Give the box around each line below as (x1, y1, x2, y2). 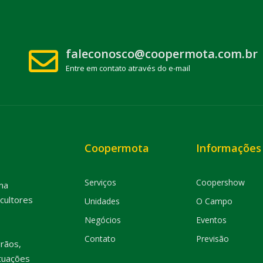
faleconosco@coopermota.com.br (66, 46, 258, 62)
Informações (196, 141, 261, 155)
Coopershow (196, 177, 245, 188)
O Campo (196, 195, 232, 207)
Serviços (85, 177, 116, 188)
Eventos (196, 214, 227, 225)
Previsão (196, 233, 229, 244)
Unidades (85, 195, 120, 207)
